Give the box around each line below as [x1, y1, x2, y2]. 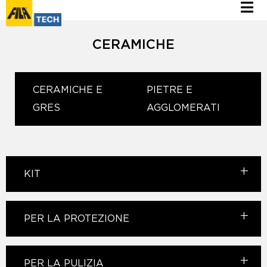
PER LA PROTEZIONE [24, 214, 129, 223]
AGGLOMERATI [147, 103, 220, 113]
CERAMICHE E [33, 85, 103, 95]
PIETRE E [147, 85, 193, 95]
